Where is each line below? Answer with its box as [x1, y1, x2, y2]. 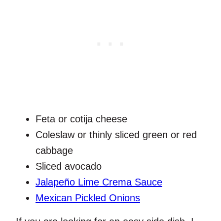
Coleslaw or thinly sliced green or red [36, 129, 197, 141]
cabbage [36, 145, 76, 156]
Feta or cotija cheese [36, 113, 127, 125]
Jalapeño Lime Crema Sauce [36, 177, 162, 188]
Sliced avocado [36, 161, 105, 172]
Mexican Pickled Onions [36, 192, 140, 204]
